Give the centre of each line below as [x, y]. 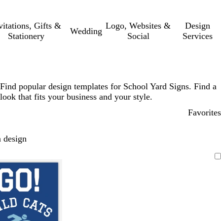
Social [138, 36]
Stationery [26, 36]
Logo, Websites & [138, 26]
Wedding [86, 31]
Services [198, 36]
